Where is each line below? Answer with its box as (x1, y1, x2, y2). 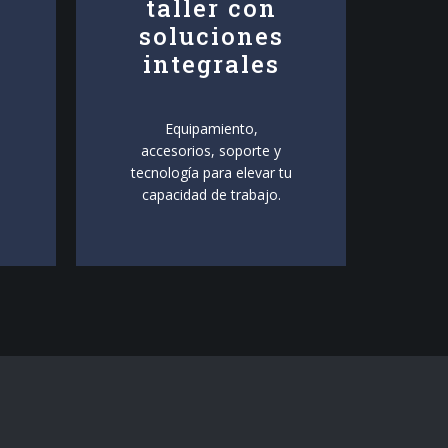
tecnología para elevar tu (130, 163, 292, 182)
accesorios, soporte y (141, 141, 281, 160)
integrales (142, 48, 280, 80)
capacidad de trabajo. (141, 185, 281, 204)
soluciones (138, 20, 284, 52)
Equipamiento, (164, 119, 258, 138)
